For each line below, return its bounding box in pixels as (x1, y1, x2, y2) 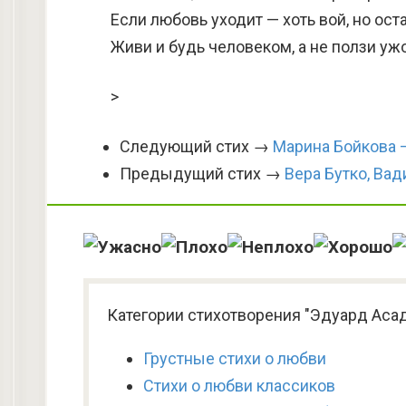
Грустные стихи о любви (143, 349, 326, 368)
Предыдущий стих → (120, 164, 285, 183)
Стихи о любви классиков (143, 376, 335, 395)
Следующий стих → (120, 137, 273, 156)
